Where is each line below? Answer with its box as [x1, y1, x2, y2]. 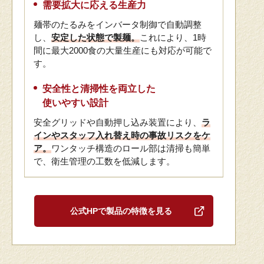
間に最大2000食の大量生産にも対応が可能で [34, 45, 212, 55]
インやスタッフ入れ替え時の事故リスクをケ [34, 130, 210, 140]
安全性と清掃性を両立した [42, 83, 156, 94]
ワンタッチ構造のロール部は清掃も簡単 [51, 143, 210, 153]
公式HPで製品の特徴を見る [70, 206, 172, 216]
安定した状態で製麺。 [51, 32, 140, 42]
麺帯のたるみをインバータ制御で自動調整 [34, 19, 202, 29]
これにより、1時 [140, 32, 206, 42]
